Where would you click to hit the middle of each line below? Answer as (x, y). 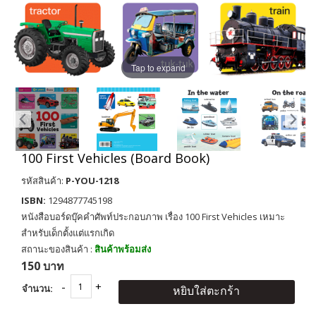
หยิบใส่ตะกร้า (206, 291)
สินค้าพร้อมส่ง (123, 249)
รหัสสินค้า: (43, 181)
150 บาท (43, 266)
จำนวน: (37, 288)
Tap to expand (158, 67)
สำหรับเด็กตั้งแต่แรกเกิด (68, 233)
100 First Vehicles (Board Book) (115, 158)
